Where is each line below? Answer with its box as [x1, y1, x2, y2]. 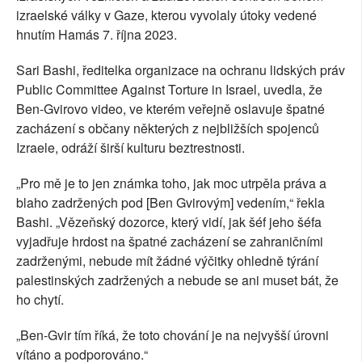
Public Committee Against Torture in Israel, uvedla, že [16, 80, 322, 99]
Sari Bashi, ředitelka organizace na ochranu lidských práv [16, 61, 345, 80]
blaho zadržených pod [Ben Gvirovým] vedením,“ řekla [16, 193, 325, 213]
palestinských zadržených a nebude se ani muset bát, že [16, 271, 339, 290]
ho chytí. [16, 290, 64, 309]
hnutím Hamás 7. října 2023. [16, 25, 177, 44]
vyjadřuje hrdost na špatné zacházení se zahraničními [16, 232, 323, 251]
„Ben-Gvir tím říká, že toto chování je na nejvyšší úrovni [16, 326, 329, 345]
